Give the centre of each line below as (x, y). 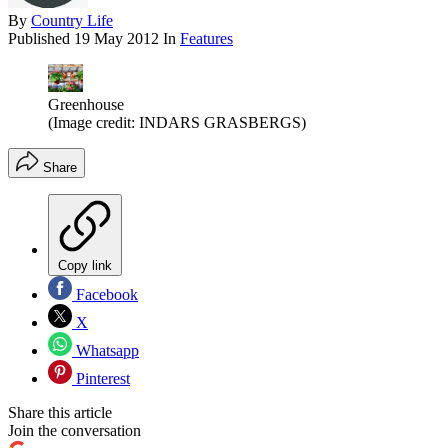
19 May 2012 (116, 38)
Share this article (60, 413)
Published (41, 38)
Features (206, 38)
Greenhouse (86, 105)
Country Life (72, 20)
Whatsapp (105, 351)
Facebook (105, 295)
